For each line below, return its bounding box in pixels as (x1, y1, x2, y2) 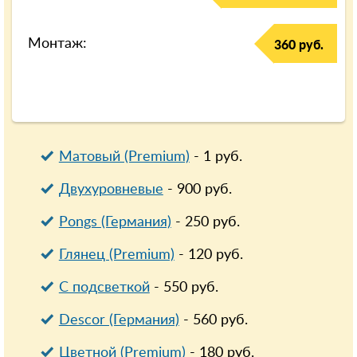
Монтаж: (28, 36, 88, 51)
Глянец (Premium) (58, 247, 175, 262)
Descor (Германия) (58, 312, 179, 328)
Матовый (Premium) (58, 149, 190, 164)
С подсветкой (58, 280, 150, 295)
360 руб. (273, 38, 324, 52)
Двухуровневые (58, 182, 163, 197)
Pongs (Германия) (58, 214, 171, 229)
